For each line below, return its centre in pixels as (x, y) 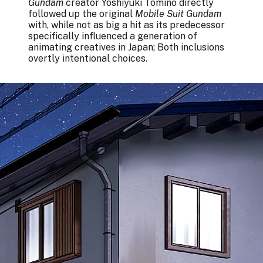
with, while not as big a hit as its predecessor (127, 25)
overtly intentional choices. (88, 58)
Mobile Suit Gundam (178, 14)
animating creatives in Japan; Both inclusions (126, 47)
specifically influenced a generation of (113, 36)
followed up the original (82, 14)
